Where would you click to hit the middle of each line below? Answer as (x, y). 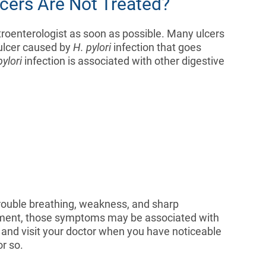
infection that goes (156, 47)
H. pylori (92, 47)
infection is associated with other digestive (123, 61)
